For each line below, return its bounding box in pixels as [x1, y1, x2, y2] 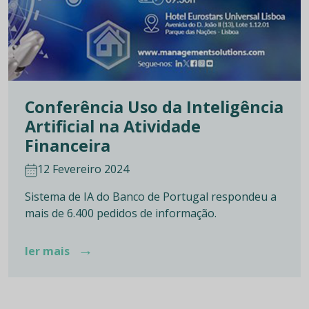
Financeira [25, 134, 110, 157]
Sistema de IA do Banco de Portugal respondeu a [25, 189, 277, 205]
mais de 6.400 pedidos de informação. [25, 206, 217, 221]
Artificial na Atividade [25, 115, 201, 138]
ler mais [25, 243, 72, 259]
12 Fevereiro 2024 [37, 161, 129, 177]
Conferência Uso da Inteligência [25, 96, 283, 119]
